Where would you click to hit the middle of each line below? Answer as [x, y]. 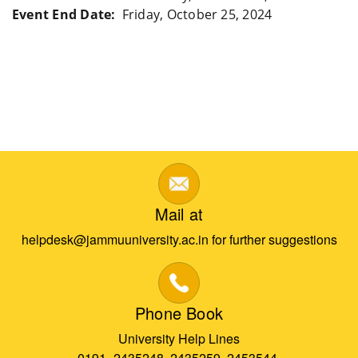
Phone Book [179, 313]
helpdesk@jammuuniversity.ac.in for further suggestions [179, 239]
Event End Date [62, 14]
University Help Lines [179, 338]
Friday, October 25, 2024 [197, 14]
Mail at [179, 214]
